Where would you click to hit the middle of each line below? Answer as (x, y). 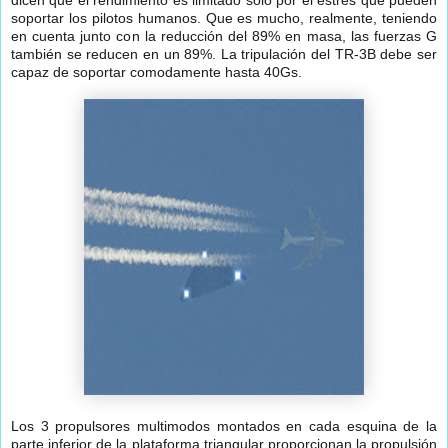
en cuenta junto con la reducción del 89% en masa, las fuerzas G (224, 36)
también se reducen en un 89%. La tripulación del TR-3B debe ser (224, 54)
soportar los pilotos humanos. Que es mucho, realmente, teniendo (224, 18)
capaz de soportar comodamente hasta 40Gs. (156, 72)
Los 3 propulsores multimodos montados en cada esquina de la (224, 426)
